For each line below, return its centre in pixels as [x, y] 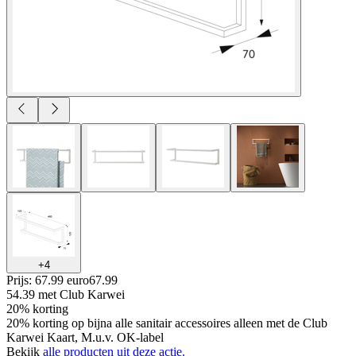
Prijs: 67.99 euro [48, 280]
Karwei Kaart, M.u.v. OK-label [85, 337]
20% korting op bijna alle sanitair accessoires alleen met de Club [167, 323]
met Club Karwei [81, 294]
